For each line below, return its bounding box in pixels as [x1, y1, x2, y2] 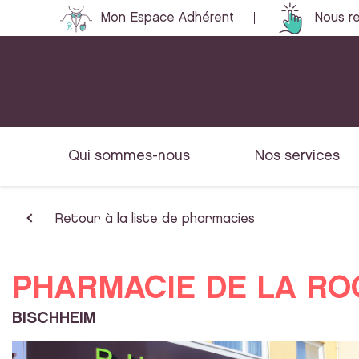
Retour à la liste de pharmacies [54, 213, 255, 225]
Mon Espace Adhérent [100, 11, 234, 24]
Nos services [254, 148, 340, 163]
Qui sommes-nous [68, 148, 190, 163]
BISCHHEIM [12, 311, 96, 325]
